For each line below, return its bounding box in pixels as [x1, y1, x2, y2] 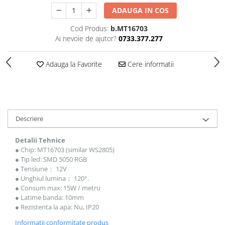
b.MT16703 [110, 24, 148, 33]
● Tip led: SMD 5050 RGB [15, 155, 87, 164]
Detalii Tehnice [15, 136, 65, 145]
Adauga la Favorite [43, 59, 102, 69]
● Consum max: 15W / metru [15, 183, 100, 192]
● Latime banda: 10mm [15, 193, 84, 202]
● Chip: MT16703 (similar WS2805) [15, 145, 115, 154]
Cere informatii [125, 59, 174, 69]
